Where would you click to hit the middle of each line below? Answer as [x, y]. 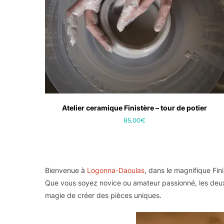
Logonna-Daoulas [115, 170]
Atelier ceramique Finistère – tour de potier [134, 108]
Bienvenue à [66, 170]
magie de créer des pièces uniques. [103, 195]
